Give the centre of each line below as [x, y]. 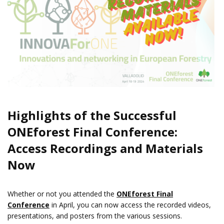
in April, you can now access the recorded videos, [131, 204]
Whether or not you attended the [61, 193]
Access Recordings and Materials [105, 148]
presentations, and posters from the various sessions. [95, 215]
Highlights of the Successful [92, 115]
